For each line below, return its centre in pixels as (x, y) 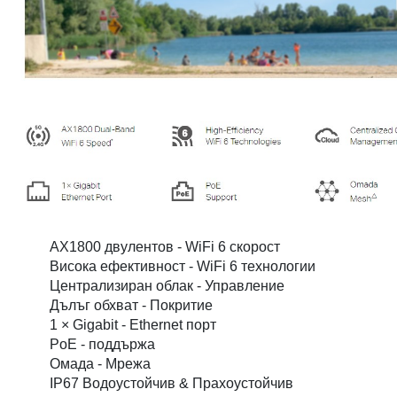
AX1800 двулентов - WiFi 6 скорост (165, 247)
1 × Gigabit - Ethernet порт (133, 325)
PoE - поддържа (103, 345)
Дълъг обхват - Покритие (132, 306)
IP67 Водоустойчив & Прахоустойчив (172, 384)
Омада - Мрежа (101, 364)
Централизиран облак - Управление (167, 286)
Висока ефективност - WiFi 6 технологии (183, 267)
